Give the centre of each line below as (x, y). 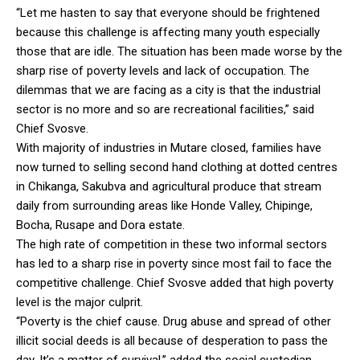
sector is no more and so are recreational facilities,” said (165, 109)
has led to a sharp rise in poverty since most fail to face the (174, 263)
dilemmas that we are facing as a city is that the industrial (168, 90)
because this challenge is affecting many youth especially (168, 32)
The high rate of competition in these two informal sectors (172, 244)
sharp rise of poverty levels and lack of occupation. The (163, 70)
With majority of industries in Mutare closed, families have (169, 147)
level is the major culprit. (80, 302)
